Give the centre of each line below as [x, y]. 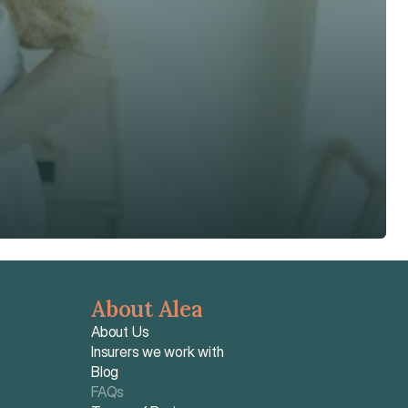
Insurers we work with [158, 352]
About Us [120, 331]
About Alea [147, 309]
